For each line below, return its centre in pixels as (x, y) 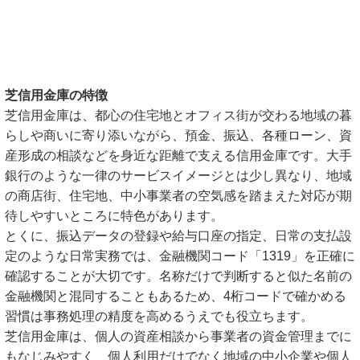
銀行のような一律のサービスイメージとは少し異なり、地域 (178, 176)
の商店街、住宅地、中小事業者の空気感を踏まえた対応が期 (178, 196)
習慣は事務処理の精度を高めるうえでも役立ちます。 (159, 316)
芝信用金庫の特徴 (56, 95)
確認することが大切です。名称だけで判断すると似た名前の (178, 276)
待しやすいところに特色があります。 (114, 216)
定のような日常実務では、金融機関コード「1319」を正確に (180, 256)
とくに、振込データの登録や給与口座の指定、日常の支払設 (178, 236)
